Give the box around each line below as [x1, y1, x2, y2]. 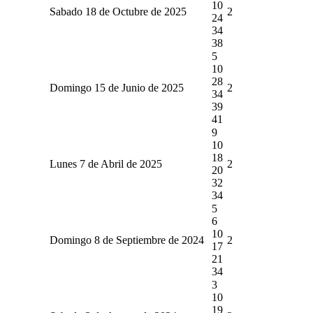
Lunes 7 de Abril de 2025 [49, 157, 162, 170]
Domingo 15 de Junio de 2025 [49, 81, 184, 94]
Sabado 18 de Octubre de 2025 [49, 5, 187, 17]
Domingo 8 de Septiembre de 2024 [49, 233, 204, 246]
